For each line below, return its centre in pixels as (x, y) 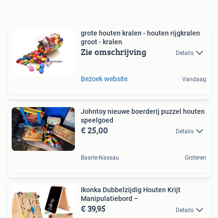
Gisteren (196, 158)
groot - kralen (101, 42)
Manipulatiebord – (109, 199)
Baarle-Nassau (100, 158)
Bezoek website (104, 79)
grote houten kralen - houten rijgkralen (140, 33)
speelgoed (97, 120)
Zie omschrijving (114, 52)
